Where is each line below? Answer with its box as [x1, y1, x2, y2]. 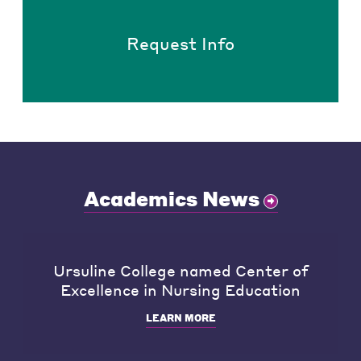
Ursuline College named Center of [52, 259, 309, 280]
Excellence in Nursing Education [60, 279, 301, 299]
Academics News [83, 185, 259, 211]
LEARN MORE [145, 312, 216, 325]
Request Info [127, 31, 234, 54]
